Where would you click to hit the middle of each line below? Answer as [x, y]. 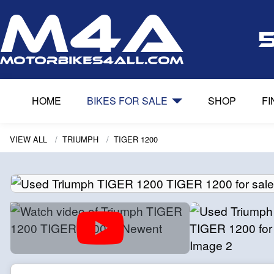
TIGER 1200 [136, 139]
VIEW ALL [28, 139]
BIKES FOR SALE [128, 101]
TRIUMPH [80, 139]
